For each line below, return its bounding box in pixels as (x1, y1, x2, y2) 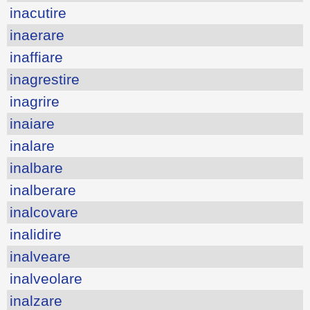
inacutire (10, 4, 66, 21)
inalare (10, 137, 55, 154)
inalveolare (10, 270, 82, 286)
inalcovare (10, 203, 78, 220)
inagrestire (10, 71, 80, 87)
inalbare (10, 159, 63, 176)
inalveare (10, 248, 71, 264)
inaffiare (10, 48, 63, 65)
